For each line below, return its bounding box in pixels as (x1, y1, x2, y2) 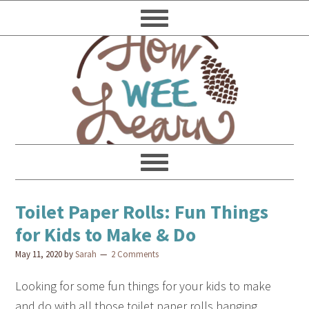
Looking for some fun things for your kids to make (15, 278, 272, 294)
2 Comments (111, 248, 159, 260)
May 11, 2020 (15, 248, 63, 260)
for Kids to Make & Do (15, 222, 197, 247)
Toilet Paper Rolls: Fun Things (15, 199, 269, 224)
